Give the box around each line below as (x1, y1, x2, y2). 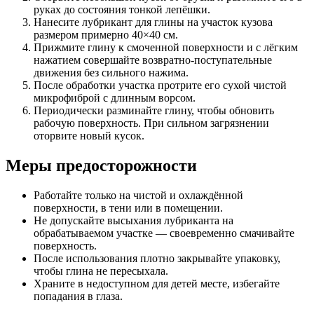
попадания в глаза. (34, 290, 123, 303)
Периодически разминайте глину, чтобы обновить (34, 104, 274, 117)
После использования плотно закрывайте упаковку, (34, 252, 280, 265)
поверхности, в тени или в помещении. (34, 202, 223, 214)
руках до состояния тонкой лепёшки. (34, 4, 210, 16)
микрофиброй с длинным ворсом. (34, 92, 196, 104)
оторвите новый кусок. (34, 130, 144, 142)
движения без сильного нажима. (34, 67, 189, 79)
